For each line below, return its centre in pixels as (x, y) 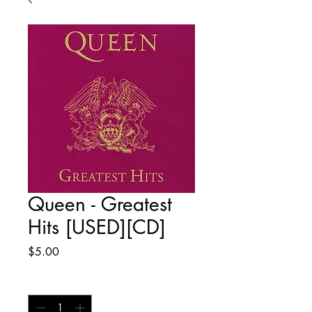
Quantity (46, 283)
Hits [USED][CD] (97, 227)
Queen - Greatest (100, 204)
